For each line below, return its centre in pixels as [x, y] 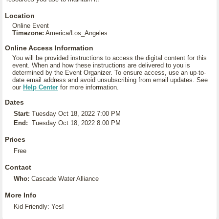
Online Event [31, 26]
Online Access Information [49, 48]
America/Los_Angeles [76, 33]
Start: [22, 114]
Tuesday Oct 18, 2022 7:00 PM [76, 114]
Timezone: [28, 33]
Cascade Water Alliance [65, 179]
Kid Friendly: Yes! [39, 207]
